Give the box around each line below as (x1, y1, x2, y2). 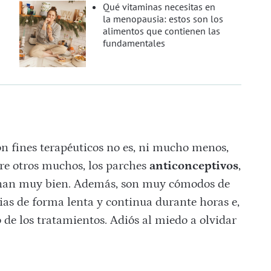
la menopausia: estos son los (103, 13, 224, 25)
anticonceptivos (149, 159, 238, 173)
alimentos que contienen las (103, 25, 221, 38)
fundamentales (103, 37, 166, 50)
